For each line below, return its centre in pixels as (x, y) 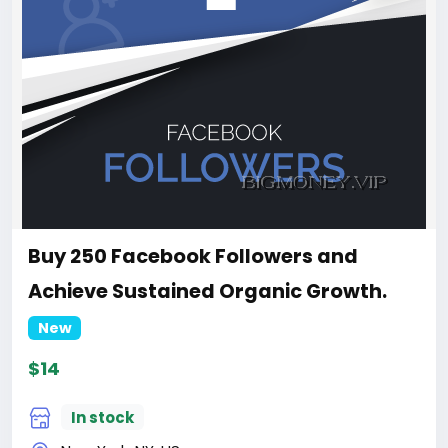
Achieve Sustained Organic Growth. (207, 292)
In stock (102, 417)
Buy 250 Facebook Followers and (193, 257)
